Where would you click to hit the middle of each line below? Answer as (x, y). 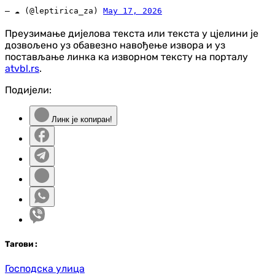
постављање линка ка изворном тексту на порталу (126, 57)
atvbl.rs (22, 69)
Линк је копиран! (81, 120)
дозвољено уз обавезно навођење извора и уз (115, 45)
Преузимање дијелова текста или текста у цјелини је (132, 34)
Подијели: (28, 90)
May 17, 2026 (133, 11)
